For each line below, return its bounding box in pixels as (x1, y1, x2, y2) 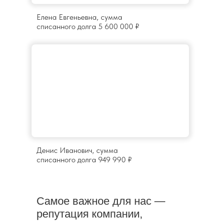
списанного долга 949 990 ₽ (37, 155, 132, 165)
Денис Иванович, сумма (37, 146, 118, 155)
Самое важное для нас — (37, 195, 165, 208)
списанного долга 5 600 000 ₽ (37, 22, 139, 32)
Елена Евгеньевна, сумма (37, 12, 122, 22)
